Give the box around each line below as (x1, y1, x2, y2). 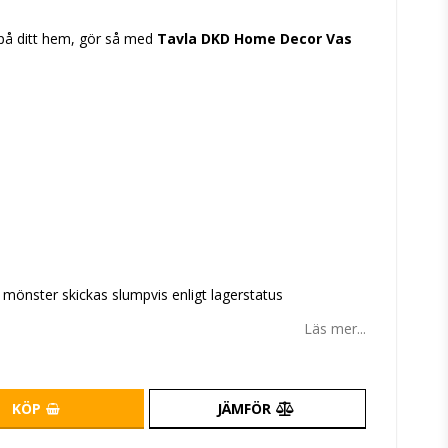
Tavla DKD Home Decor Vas (157, 29, 352, 49)
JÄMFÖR (216, 399, 271, 419)
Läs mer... (304, 319, 366, 339)
